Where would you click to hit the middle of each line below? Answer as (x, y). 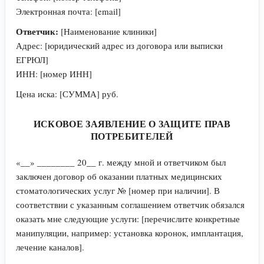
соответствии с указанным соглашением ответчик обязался (130, 204)
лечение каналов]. (50, 247)
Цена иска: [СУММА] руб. (67, 93)
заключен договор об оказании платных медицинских (119, 176)
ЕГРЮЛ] (32, 59)
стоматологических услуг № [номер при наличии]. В (118, 190)
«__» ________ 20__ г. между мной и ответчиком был (121, 162)
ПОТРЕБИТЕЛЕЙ (132, 136)
